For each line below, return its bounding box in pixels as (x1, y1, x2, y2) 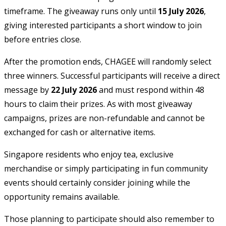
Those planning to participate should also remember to (4, 213, 214, 224)
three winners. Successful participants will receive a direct (4, 70, 220, 81)
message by (4, 84, 51, 95)
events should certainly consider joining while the (4, 177, 190, 188)
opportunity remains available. (4, 191, 120, 202)
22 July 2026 (51, 84, 97, 95)
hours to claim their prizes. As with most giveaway (4, 98, 192, 109)
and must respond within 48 (97, 84, 204, 95)
